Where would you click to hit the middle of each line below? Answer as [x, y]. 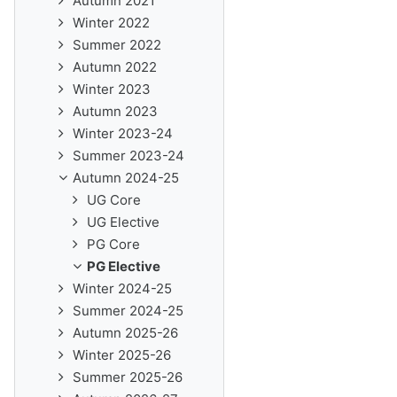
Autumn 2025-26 [125, 333]
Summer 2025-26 [128, 377]
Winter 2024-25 [122, 288]
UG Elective [123, 222]
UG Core [114, 200]
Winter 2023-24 [123, 133]
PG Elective [124, 266]
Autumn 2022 [115, 67]
